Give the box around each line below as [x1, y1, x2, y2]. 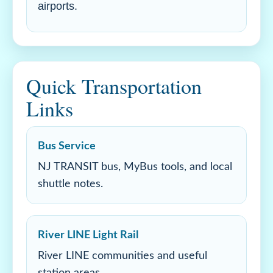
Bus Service [38, 141, 96, 152]
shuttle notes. [38, 179, 103, 190]
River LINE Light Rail [38, 230, 138, 241]
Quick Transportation [26, 72, 202, 100]
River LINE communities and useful [38, 250, 207, 261]
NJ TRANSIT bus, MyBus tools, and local [38, 161, 232, 172]
